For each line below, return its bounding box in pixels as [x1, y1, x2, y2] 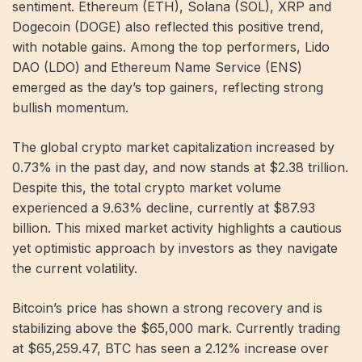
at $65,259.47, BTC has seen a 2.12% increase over [12, 340, 329, 356]
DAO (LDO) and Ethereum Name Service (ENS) [12, 59, 302, 75]
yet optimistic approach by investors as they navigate [12, 240, 338, 256]
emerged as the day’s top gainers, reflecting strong [12, 79, 323, 95]
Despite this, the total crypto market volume [12, 179, 281, 196]
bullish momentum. [12, 99, 128, 116]
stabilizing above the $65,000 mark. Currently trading [12, 320, 340, 336]
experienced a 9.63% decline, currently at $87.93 [12, 200, 315, 216]
